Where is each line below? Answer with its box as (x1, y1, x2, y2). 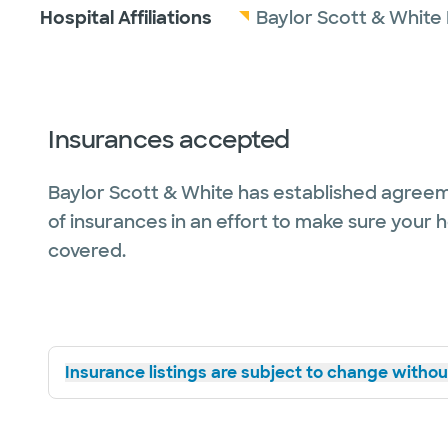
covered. (48, 239, 126, 263)
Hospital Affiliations (40, 6, 212, 30)
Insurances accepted (48, 124, 290, 155)
